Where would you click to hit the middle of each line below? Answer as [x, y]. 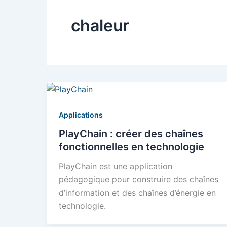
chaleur [100, 26]
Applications [81, 115]
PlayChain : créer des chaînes [131, 134]
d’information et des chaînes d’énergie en [137, 193]
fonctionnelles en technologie [131, 147]
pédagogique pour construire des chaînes [139, 180]
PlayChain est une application [116, 166]
